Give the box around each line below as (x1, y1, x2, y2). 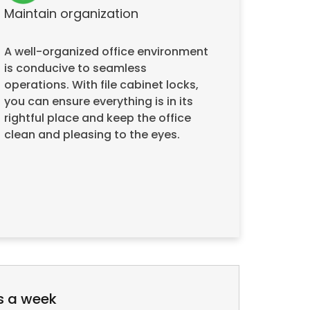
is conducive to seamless (4, 60, 147, 76)
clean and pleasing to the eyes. (4, 127, 180, 143)
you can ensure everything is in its (4, 93, 193, 109)
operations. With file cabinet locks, (4, 77, 199, 93)
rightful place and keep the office (4, 110, 191, 126)
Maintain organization (4, 5, 138, 22)
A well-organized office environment (4, 44, 208, 60)
